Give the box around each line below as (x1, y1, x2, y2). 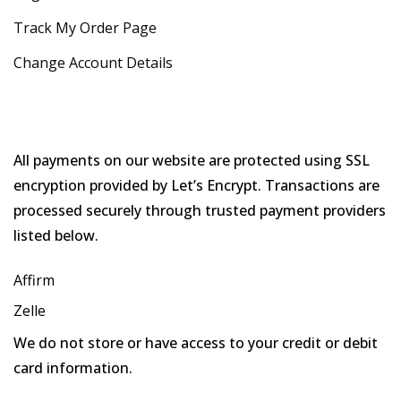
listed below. (13, 226, 98, 246)
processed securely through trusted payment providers (13, 200, 386, 221)
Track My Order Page (13, 18, 157, 38)
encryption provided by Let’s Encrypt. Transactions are (13, 175, 380, 196)
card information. (13, 358, 132, 379)
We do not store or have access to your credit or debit (13, 333, 378, 354)
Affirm (13, 270, 55, 291)
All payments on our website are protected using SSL (13, 150, 370, 171)
